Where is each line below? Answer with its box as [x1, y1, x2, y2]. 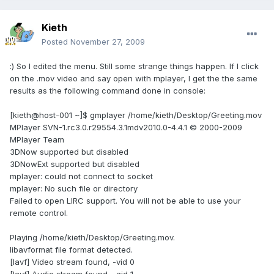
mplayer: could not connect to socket [10, 171, 153, 182]
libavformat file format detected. [10, 245, 133, 255]
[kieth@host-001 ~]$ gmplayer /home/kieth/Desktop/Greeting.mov [10, 110, 262, 120]
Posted [42, 37, 70, 47]
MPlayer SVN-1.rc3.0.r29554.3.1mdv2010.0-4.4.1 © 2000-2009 [10, 122, 242, 133]
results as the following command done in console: [10, 86, 206, 96]
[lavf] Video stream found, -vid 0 [10, 257, 135, 267]
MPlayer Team [10, 135, 64, 145]
